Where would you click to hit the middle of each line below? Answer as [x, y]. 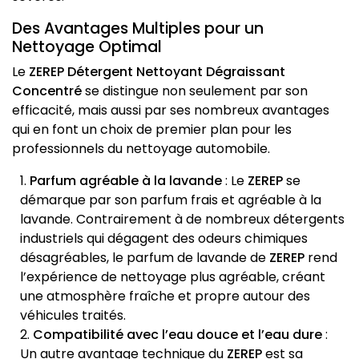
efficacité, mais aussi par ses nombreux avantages [171, 111]
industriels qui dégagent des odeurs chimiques [164, 239]
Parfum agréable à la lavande [126, 181]
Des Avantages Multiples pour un [138, 29]
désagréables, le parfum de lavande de [145, 258]
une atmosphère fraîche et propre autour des [165, 296]
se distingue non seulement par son [195, 91]
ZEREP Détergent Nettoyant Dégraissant [157, 72]
